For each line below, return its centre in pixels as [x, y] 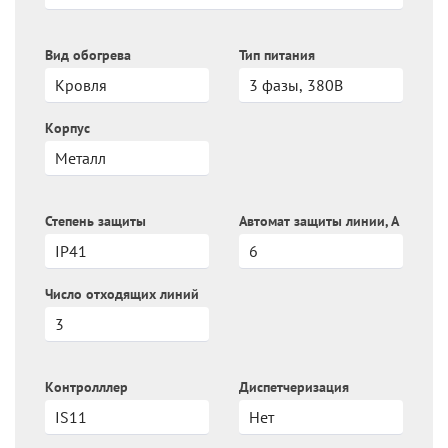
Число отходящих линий [122, 293]
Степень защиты [95, 220]
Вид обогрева [88, 54]
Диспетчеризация [294, 386]
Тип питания [277, 54]
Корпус [67, 127]
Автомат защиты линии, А [319, 220]
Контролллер [86, 386]
